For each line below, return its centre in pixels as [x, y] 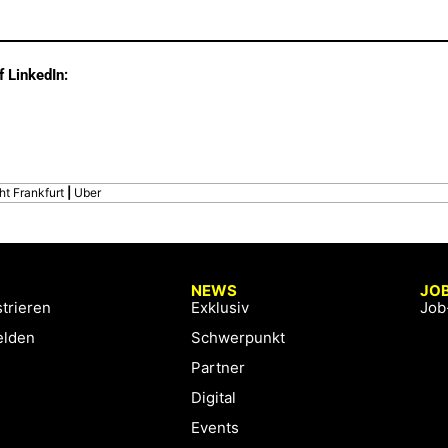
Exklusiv [220, 307]
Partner [218, 367]
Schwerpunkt [238, 337]
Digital [214, 397]
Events [215, 427]
